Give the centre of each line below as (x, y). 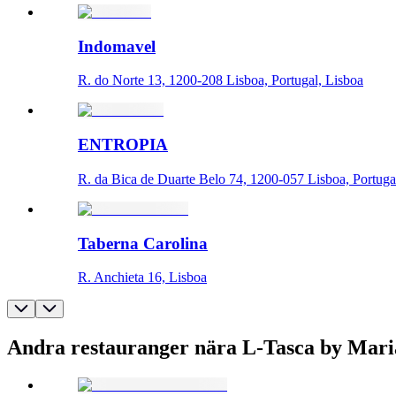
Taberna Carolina (143, 243)
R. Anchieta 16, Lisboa (142, 278)
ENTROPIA (123, 145)
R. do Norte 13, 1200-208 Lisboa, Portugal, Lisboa (221, 80)
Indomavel (117, 46)
